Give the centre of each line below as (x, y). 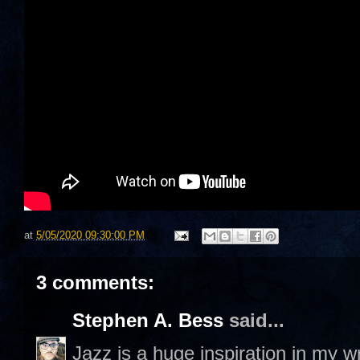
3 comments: (95, 282)
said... (254, 320)
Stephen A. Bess (148, 320)
